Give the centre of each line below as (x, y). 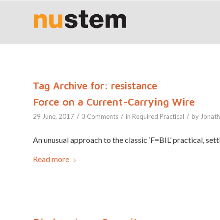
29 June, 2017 (54, 116)
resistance (134, 86)
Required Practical (158, 116)
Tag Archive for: (72, 86)
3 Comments (100, 116)
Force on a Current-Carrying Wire (114, 102)
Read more (51, 159)
